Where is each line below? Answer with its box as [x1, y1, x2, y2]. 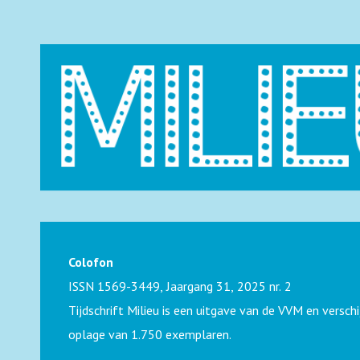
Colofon [68, 254, 113, 270]
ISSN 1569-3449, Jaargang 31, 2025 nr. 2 [68, 278, 292, 294]
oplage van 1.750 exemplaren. [68, 326, 231, 342]
